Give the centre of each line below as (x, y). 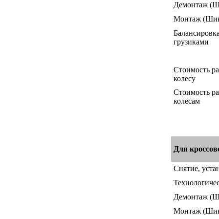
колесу (185, 78)
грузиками (191, 42)
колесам (187, 101)
